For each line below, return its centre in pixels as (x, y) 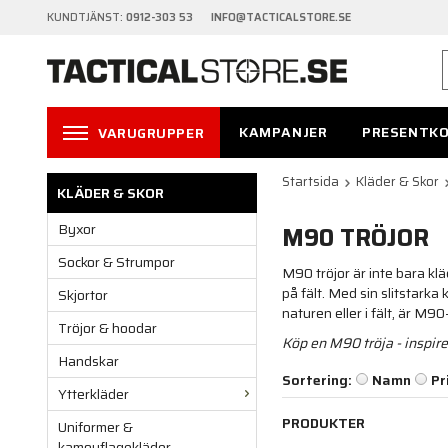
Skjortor (83, 295)
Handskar (88, 361)
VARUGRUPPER (151, 133)
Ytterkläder (93, 394)
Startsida (310, 182)
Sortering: (317, 380)
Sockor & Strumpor (116, 262)
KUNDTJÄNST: (86, 17)
